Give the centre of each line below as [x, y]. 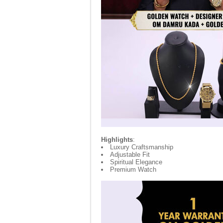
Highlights [117, 140]
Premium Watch [133, 169]
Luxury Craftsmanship [142, 147]
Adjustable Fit [130, 155]
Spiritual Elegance [136, 162]
